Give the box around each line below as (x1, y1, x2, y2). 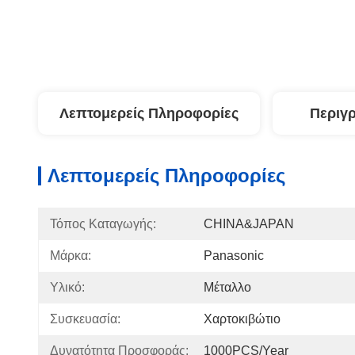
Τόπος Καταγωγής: (50, 217, 156, 231)
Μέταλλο (204, 281, 251, 294)
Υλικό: (50, 281, 85, 294)
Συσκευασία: (50, 312, 120, 326)
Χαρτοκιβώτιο (204, 312, 281, 326)
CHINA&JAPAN (204, 217, 294, 231)
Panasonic (204, 249, 264, 262)
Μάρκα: (50, 249, 91, 262)
